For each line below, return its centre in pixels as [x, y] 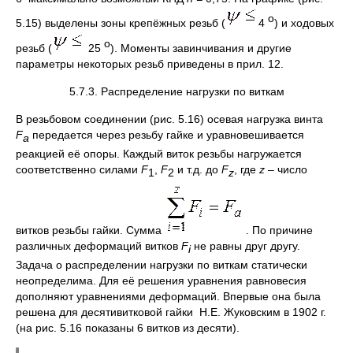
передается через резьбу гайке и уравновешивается [168, 135]
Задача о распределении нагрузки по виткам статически [162, 264]
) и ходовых [304, 23]
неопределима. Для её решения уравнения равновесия [161, 280]
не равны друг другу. [245, 245]
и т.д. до [198, 170]
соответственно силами [78, 170]
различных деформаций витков [98, 245]
